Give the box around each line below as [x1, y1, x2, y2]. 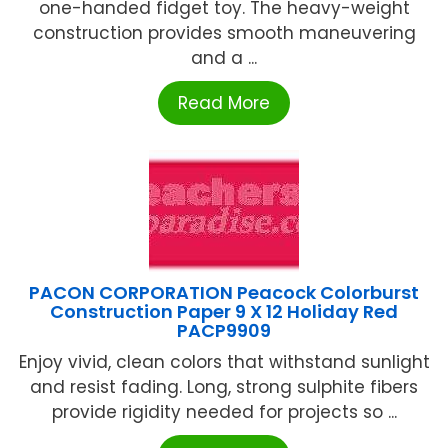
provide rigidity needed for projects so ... [51, 400, 397, 425]
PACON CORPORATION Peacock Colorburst [29, 280, 419, 306]
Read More [178, 91, 270, 116]
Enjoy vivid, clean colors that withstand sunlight [18, 350, 430, 375]
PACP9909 [177, 318, 271, 344]
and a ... [191, 46, 257, 71]
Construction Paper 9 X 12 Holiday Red [50, 299, 398, 325]
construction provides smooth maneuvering [32, 21, 416, 46]
